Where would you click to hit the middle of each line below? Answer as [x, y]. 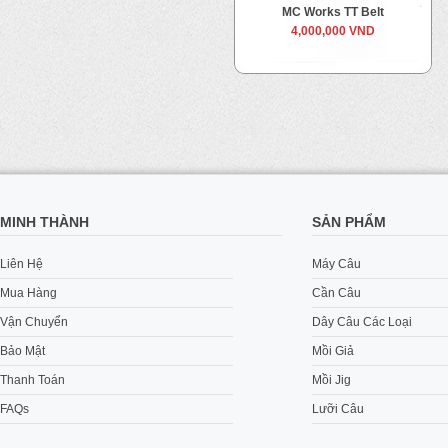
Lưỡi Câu [338, 409]
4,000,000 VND [333, 31]
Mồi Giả [333, 351]
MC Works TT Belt [333, 12]
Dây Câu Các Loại [362, 322]
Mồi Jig [331, 380]
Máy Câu [336, 264]
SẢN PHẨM [349, 222]
